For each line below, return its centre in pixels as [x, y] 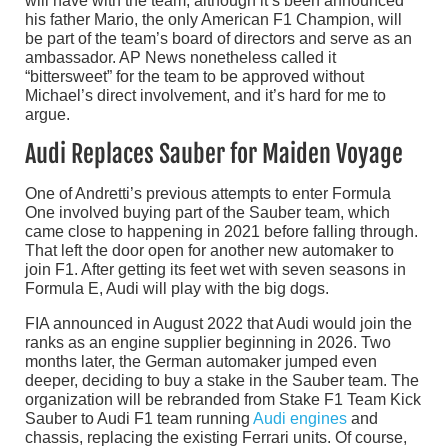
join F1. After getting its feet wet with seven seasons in [215, 269]
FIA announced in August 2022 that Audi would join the [218, 323]
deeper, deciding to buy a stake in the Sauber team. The [222, 380]
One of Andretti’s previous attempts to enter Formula [208, 193]
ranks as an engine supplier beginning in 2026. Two [208, 342]
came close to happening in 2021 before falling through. [221, 231]
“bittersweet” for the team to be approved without [194, 76]
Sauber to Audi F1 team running [139, 418]
